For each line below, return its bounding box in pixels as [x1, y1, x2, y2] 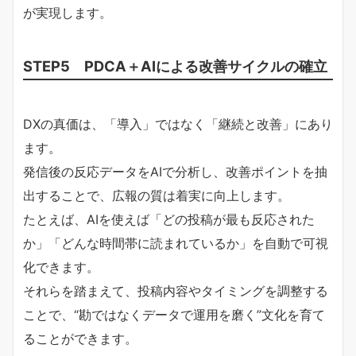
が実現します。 [23, 4, 112, 21]
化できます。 [23, 258, 99, 275]
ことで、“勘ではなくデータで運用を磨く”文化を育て [23, 306, 325, 323]
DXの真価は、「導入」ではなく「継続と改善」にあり [23, 115, 333, 132]
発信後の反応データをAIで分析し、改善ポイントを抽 [23, 163, 327, 180]
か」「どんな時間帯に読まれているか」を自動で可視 [23, 234, 328, 251]
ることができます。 [23, 330, 137, 346]
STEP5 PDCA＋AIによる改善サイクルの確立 [23, 56, 327, 75]
